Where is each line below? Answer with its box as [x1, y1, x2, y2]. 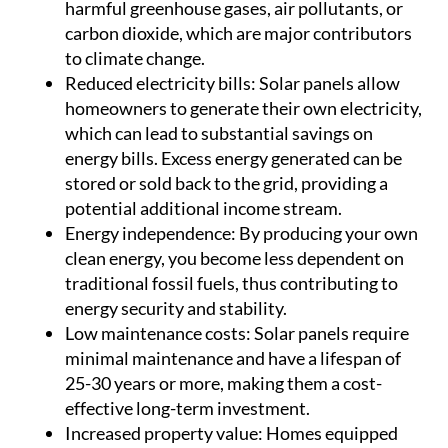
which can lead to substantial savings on [65, 122, 373, 145]
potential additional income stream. [65, 197, 342, 220]
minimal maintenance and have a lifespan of [65, 347, 401, 370]
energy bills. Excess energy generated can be [65, 147, 402, 170]
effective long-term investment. [65, 397, 310, 420]
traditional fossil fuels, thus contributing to [65, 272, 398, 295]
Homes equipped [263, 422, 398, 445]
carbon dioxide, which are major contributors [65, 22, 412, 45]
